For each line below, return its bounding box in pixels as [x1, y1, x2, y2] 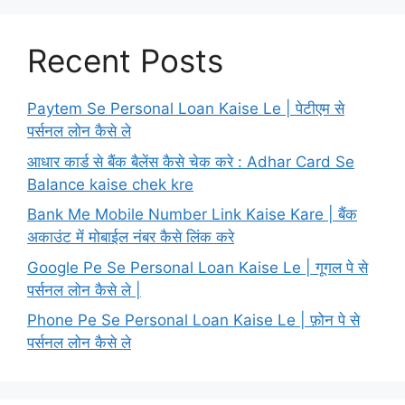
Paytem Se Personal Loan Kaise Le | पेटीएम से [27, 99, 344, 118]
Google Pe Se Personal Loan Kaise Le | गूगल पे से [27, 258, 368, 277]
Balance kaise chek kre [27, 174, 193, 193]
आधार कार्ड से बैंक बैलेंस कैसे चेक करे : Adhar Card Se [27, 152, 354, 171]
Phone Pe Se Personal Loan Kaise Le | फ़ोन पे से [27, 311, 360, 330]
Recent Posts [27, 42, 223, 80]
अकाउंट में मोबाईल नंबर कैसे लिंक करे [27, 228, 234, 247]
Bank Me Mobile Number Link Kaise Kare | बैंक [27, 205, 357, 224]
